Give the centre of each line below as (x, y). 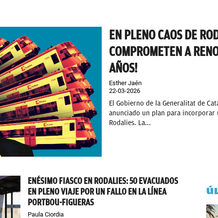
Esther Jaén (125, 83)
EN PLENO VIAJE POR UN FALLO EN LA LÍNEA (97, 192)
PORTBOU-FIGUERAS (61, 202)
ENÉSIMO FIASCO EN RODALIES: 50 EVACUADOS (103, 181)
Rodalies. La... (130, 123)
